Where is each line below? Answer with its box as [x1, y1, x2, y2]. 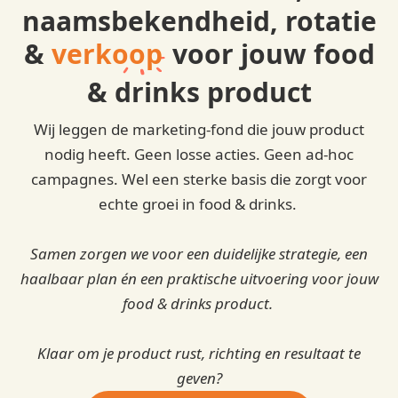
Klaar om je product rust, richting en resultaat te [37, 343, 361, 364]
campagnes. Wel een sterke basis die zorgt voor [31, 169, 367, 190]
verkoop [51, 36, 163, 73]
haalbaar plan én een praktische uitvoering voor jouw [20, 268, 378, 290]
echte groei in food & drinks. [98, 194, 300, 215]
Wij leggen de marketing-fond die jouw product [34, 119, 364, 140]
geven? [176, 368, 222, 389]
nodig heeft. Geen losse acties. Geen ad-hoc [44, 144, 354, 165]
